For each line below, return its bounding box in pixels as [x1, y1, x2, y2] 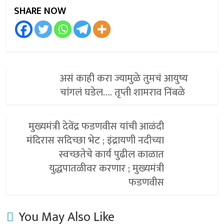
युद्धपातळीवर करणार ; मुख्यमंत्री [49, 160, 164, 177]
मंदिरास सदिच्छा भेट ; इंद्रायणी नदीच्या [26, 132, 164, 149]
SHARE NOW [14, 2, 66, 19]
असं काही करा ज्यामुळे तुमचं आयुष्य [59, 70, 188, 87]
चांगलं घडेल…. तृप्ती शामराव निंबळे [59, 84, 185, 101]
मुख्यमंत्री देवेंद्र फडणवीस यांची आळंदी [28, 118, 164, 135]
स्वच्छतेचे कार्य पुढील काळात [59, 146, 164, 163]
